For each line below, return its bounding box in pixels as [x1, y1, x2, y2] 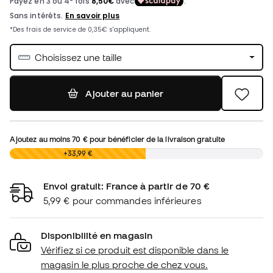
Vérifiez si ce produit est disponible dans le [41, 244, 229, 256]
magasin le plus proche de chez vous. [41, 259, 208, 271]
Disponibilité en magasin [41, 230, 152, 241]
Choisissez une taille [35, 52, 122, 63]
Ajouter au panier [85, 88, 163, 99]
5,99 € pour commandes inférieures [43, 195, 202, 207]
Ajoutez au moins [10, 135, 73, 144]
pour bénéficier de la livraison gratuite [87, 135, 225, 144]
